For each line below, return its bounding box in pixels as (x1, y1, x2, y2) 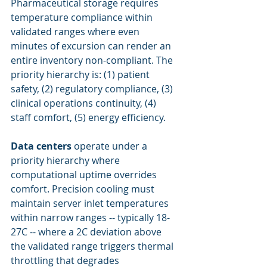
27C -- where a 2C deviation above (11, 225, 164, 238)
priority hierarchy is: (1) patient (11, 68, 152, 81)
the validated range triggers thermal (11, 240, 176, 253)
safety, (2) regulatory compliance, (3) (11, 82, 175, 95)
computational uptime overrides (11, 168, 159, 181)
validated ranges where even (11, 25, 142, 38)
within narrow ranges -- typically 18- (11, 211, 170, 224)
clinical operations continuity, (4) (11, 97, 159, 110)
